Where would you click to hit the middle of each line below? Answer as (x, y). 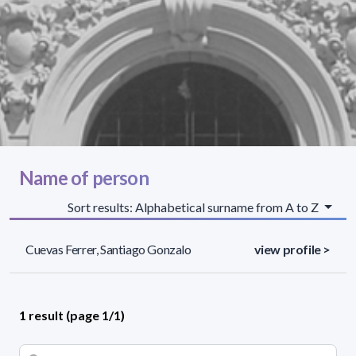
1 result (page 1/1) (72, 315)
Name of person (84, 177)
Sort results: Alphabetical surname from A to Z (195, 207)
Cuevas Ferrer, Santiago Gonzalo (108, 249)
